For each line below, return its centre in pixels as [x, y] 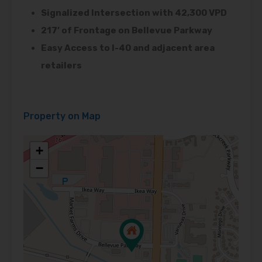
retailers [61, 66]
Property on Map [62, 116]
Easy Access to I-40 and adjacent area [128, 48]
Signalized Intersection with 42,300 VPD [134, 13]
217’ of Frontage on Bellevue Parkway [127, 31]
